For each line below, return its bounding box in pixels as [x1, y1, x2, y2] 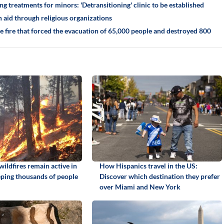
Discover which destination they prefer [99, 171, 220, 180]
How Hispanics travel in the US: [99, 161, 197, 170]
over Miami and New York [99, 182, 180, 191]
